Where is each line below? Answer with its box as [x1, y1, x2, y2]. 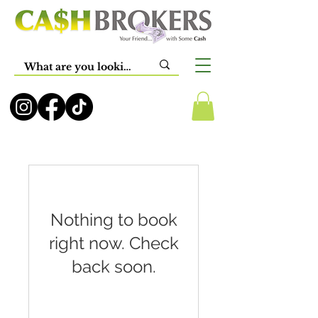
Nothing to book [50, 209, 177, 230]
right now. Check [48, 232, 179, 253]
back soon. [71, 256, 156, 277]
